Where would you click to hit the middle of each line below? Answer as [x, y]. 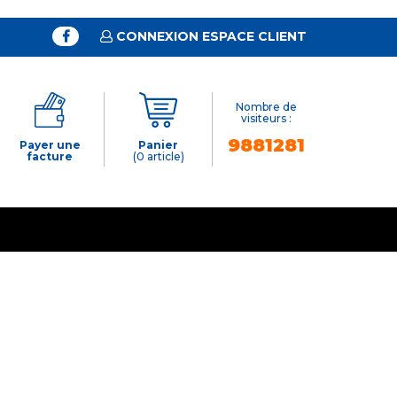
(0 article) [158, 156]
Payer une [50, 145]
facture [50, 156]
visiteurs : [267, 118]
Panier [159, 145]
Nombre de [267, 107]
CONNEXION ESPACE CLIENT [210, 36]
